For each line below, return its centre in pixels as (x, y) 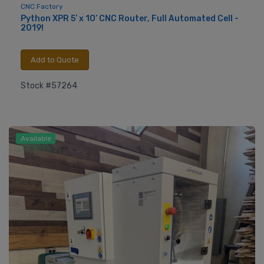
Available (36, 139)
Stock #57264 (49, 85)
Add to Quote (55, 60)
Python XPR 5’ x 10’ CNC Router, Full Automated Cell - (130, 19)
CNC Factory (42, 7)
